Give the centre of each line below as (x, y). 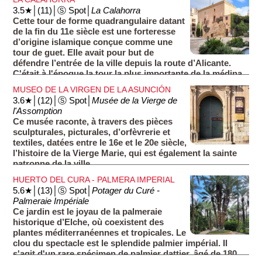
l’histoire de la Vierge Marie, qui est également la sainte (125, 154)
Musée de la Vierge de (135, 101)
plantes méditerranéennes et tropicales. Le (100, 232)
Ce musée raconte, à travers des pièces (93, 122)
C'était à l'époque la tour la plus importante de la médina (128, 74)
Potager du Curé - (126, 190)
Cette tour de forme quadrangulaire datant (99, 21)
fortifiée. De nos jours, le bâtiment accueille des (110, 85)
